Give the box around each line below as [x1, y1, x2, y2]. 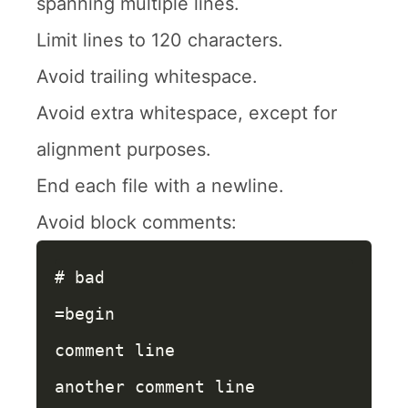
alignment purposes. [36, 138, 211, 160]
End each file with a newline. [36, 175, 284, 197]
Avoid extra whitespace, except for [36, 102, 337, 124]
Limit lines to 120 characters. [36, 29, 283, 51]
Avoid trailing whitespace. [36, 66, 258, 87]
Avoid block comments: [36, 211, 237, 233]
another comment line [55, 377, 255, 396]
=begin [55, 304, 115, 323]
